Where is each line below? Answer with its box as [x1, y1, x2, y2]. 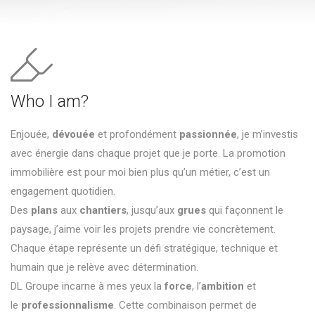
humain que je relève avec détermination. [11, 261, 198, 274]
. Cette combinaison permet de [114, 299, 257, 311]
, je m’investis [237, 128, 298, 141]
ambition [201, 280, 244, 292]
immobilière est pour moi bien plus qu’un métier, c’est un [11, 166, 270, 179]
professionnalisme [21, 299, 114, 311]
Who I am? [11, 91, 89, 111]
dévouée [52, 128, 95, 141]
